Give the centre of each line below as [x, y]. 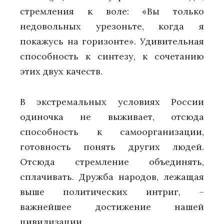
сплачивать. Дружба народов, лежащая [112, 176]
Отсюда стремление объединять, [112, 161]
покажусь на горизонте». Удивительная [112, 41]
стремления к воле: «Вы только [112, 11]
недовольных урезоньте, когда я [112, 26]
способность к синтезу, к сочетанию [112, 56]
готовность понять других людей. [112, 146]
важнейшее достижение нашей [112, 206]
